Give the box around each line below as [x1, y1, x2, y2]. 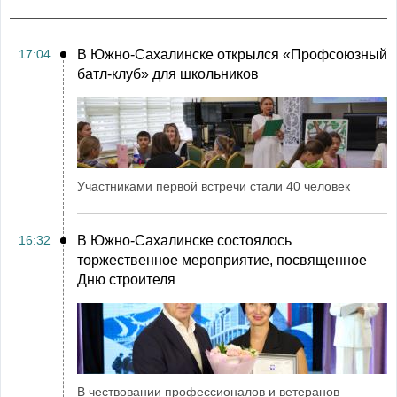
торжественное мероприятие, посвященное [77, 253, 367, 268]
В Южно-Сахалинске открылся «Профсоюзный [77, 47, 387, 62]
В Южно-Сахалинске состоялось [77, 233, 292, 248]
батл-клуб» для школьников [77, 66, 259, 82]
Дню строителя [77, 272, 175, 287]
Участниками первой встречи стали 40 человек [77, 179, 350, 193]
